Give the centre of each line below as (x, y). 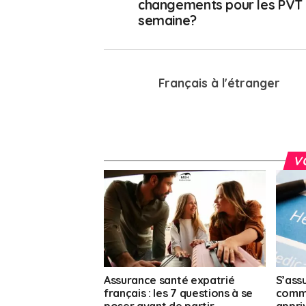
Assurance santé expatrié (169, 280)
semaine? (167, 21)
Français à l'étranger (219, 83)
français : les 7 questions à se (179, 293)
